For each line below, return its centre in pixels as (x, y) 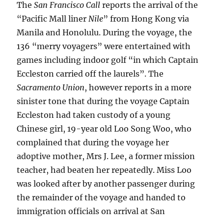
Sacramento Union (51, 88)
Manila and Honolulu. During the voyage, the (105, 33)
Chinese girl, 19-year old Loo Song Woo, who (104, 129)
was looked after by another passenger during (106, 184)
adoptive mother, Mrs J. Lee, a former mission (106, 156)
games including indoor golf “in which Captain (108, 60)
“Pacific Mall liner (53, 19)
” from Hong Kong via (146, 19)
